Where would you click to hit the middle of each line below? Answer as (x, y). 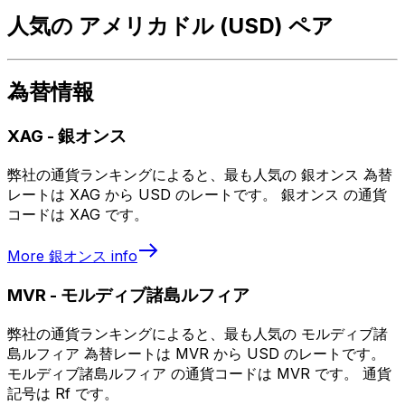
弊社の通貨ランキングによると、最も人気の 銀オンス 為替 (200, 175)
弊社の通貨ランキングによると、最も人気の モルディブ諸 (198, 333)
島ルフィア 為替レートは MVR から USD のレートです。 (196, 353)
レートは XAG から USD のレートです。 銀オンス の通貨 (197, 195)
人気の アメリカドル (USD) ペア (170, 25)
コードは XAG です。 (78, 215)
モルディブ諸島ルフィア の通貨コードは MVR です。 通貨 (199, 373)
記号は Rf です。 (63, 393)
